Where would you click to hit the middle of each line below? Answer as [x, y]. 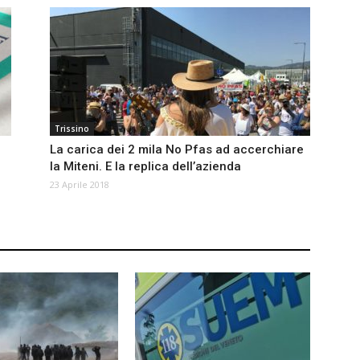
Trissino [72, 129]
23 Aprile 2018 [80, 185]
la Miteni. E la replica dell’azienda [145, 167]
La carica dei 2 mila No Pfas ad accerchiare [177, 150]
